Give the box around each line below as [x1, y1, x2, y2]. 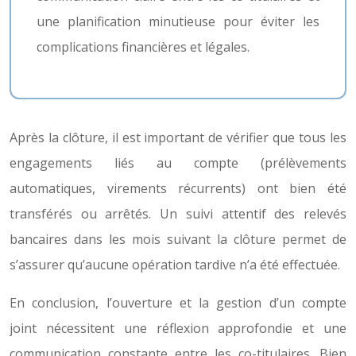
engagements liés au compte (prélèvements [10, 154, 346, 172]
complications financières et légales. [37, 38, 250, 56]
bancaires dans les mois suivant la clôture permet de [10, 230, 346, 248]
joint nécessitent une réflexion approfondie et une [10, 319, 346, 337]
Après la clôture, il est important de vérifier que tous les [10, 129, 346, 146]
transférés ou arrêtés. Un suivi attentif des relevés [10, 205, 346, 222]
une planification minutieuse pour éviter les [37, 13, 319, 30]
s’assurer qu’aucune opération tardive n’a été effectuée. [10, 256, 340, 273]
